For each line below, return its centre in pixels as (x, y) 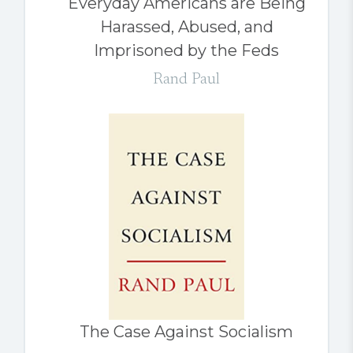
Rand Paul (186, 79)
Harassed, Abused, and (186, 26)
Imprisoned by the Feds (186, 50)
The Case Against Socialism (186, 331)
